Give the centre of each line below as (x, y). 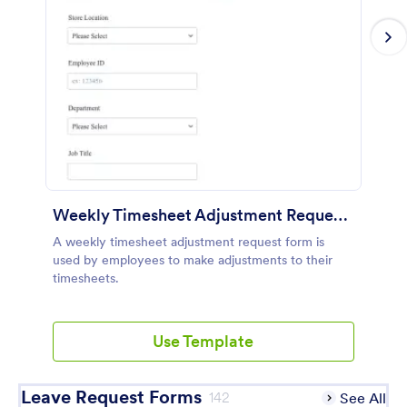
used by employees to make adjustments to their (193, 260)
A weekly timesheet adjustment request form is (189, 242)
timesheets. (86, 278)
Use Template (203, 341)
